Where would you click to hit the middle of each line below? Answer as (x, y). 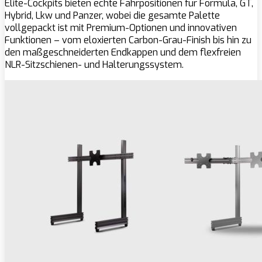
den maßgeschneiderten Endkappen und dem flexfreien (123, 53)
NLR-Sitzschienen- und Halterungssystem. (94, 65)
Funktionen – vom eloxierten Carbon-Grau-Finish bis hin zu (128, 40)
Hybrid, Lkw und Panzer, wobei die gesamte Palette (112, 16)
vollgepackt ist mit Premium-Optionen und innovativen (121, 28)
